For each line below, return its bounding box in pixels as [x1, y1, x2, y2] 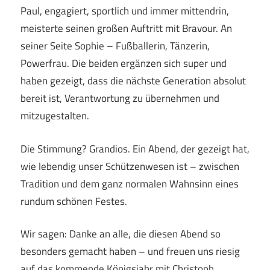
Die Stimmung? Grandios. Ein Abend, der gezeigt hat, [20, 140, 250, 157]
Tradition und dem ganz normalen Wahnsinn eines [20, 175, 239, 192]
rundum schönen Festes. [20, 193, 127, 209]
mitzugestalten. [20, 108, 89, 124]
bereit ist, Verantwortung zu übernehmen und [20, 90, 219, 107]
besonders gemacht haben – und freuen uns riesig [20, 243, 240, 260]
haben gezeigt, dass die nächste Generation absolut [20, 73, 246, 89]
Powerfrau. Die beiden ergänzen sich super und [20, 55, 227, 72]
